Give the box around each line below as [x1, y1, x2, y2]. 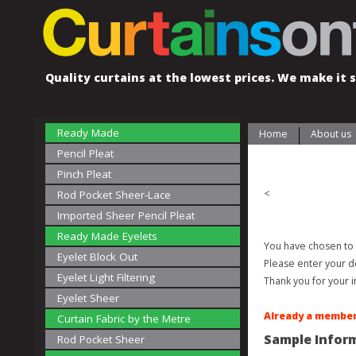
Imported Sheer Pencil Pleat [57, 208, 195, 222]
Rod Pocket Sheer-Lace [57, 188, 171, 202]
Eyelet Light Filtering [57, 270, 155, 284]
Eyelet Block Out [57, 250, 137, 264]
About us [311, 127, 351, 141]
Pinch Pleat [57, 167, 111, 181]
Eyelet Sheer [57, 291, 119, 305]
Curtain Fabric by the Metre [57, 311, 191, 326]
